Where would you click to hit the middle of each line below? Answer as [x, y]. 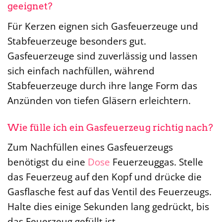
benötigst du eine [48, 162]
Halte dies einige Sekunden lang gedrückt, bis [108, 207]
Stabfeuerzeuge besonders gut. [77, 41]
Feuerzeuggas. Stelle [157, 162]
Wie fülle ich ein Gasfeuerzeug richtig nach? [110, 127]
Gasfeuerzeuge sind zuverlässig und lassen [103, 55]
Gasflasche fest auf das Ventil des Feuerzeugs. [110, 192]
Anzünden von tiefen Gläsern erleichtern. [99, 100]
